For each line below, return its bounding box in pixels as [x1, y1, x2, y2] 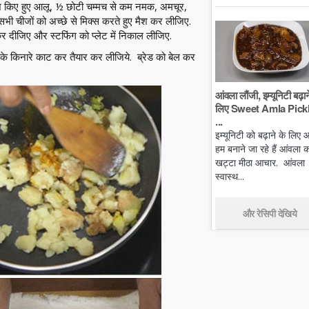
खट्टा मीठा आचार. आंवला [215, 155, 305, 169]
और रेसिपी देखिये [242, 206, 297, 220]
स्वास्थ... [215, 169, 244, 183]
